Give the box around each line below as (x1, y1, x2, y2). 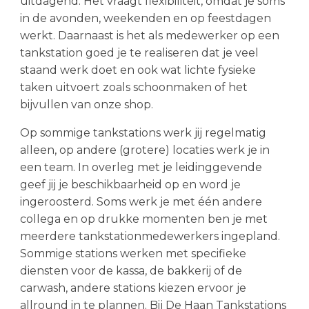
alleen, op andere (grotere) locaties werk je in (19, 143, 270, 157)
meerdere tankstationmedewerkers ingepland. (19, 230, 280, 243)
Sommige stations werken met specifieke (19, 247, 246, 260)
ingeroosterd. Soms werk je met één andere (19, 195, 262, 208)
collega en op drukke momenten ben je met (19, 212, 268, 226)
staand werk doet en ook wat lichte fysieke (19, 63, 256, 77)
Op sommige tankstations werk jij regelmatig (19, 126, 266, 139)
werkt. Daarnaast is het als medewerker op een (19, 29, 279, 42)
